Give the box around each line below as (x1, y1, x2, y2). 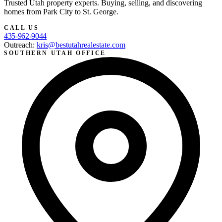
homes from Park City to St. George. (4, 7, 118, 16)
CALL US (4, 24, 39, 32)
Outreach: (4, 41, 37, 50)
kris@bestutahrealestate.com (37, 41, 125, 50)
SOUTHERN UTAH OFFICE (4, 50, 106, 57)
